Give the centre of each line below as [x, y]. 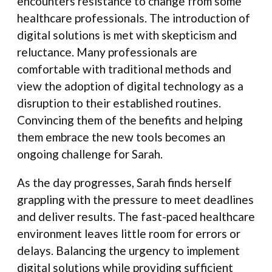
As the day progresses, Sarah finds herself [124, 183]
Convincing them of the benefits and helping [130, 120]
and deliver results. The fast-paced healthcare [136, 217]
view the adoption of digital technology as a [130, 86]
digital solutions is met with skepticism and [127, 35]
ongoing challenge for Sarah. [90, 154]
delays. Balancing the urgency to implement [128, 251]
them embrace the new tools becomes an [121, 137]
